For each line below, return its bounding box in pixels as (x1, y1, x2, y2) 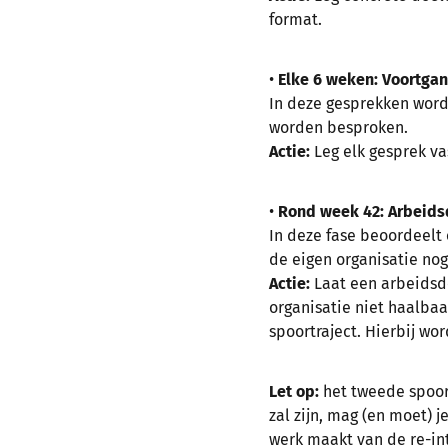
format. (269, 10, 323, 30)
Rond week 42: (278, 202, 385, 222)
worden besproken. (269, 118, 409, 138)
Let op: (269, 382, 320, 402)
